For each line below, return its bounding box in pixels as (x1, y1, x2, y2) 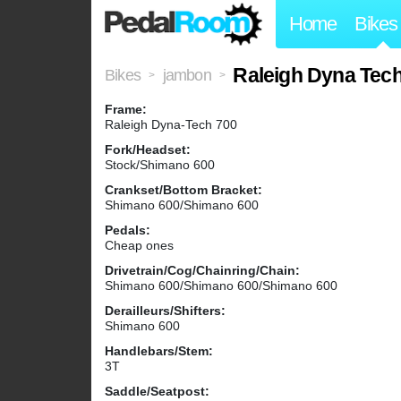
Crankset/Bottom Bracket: (105, 183, 262, 198)
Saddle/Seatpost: (105, 384, 209, 399)
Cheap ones (105, 238, 174, 253)
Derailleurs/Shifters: (105, 303, 226, 319)
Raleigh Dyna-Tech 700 (105, 117, 237, 132)
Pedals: (105, 223, 150, 238)
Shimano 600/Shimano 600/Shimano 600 (105, 278, 337, 294)
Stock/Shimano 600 (105, 158, 215, 173)
